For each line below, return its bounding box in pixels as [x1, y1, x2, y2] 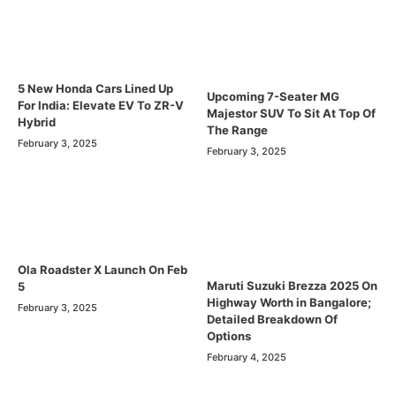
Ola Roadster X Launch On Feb [18, 262, 187, 277]
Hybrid [18, 114, 56, 129]
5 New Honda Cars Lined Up [18, 80, 173, 95]
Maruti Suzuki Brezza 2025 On [207, 278, 377, 293]
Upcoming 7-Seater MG [207, 88, 339, 103]
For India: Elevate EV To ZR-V [18, 97, 184, 112]
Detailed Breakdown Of [207, 312, 338, 327]
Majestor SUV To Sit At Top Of [207, 105, 376, 120]
